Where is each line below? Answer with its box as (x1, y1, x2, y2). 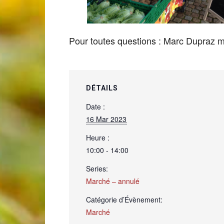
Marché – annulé (86, 176, 139, 186)
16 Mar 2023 (86, 114, 126, 124)
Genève (44, 83, 69, 92)
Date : (86, 101, 105, 111)
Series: (86, 163, 108, 173)
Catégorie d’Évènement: (86, 194, 162, 204)
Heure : (86, 132, 109, 142)
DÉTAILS (86, 84, 118, 92)
